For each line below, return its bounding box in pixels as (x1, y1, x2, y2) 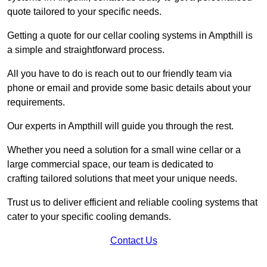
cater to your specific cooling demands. (7, 211, 171, 222)
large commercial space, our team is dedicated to (7, 159, 213, 169)
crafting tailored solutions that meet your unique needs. (7, 173, 237, 184)
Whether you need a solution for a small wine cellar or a (7, 144, 241, 155)
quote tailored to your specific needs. (7, 6, 162, 17)
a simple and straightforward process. (7, 44, 164, 55)
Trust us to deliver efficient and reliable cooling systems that (7, 197, 257, 207)
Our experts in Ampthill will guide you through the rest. (7, 120, 234, 131)
